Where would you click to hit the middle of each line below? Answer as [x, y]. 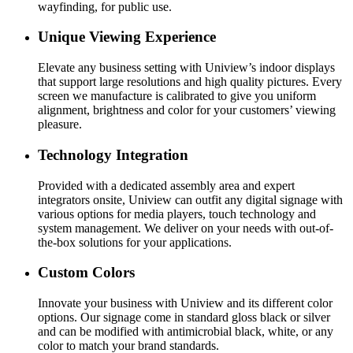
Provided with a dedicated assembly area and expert [166, 185]
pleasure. [60, 124]
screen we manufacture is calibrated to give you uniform [177, 96]
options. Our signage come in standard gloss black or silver [184, 317]
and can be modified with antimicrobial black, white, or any [186, 331]
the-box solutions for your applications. [135, 242]
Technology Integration [113, 154]
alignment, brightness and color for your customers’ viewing [187, 110]
